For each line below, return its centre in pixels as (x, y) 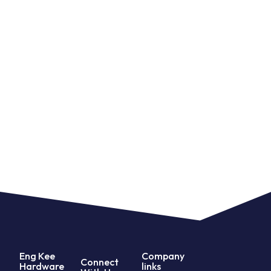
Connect (100, 262)
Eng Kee (38, 256)
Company (163, 256)
